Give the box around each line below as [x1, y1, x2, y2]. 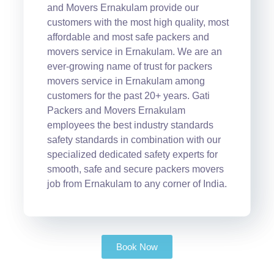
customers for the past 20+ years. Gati [46, 90, 210, 101]
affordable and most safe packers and [46, 31, 209, 42]
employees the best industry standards [46, 119, 213, 130]
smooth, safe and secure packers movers [46, 163, 224, 174]
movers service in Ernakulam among [46, 75, 205, 86]
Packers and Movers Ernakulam [46, 105, 185, 116]
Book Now [116, 241, 158, 252]
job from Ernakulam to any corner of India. [46, 178, 227, 189]
